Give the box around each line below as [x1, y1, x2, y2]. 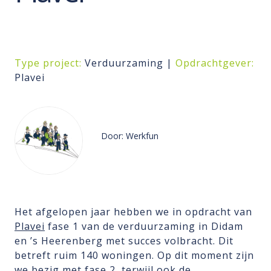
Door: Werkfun [101, 130, 159, 142]
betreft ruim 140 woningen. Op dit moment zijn [15, 249, 254, 263]
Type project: [15, 56, 82, 70]
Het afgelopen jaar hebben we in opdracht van [15, 205, 252, 219]
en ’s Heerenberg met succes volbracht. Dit [15, 234, 233, 248]
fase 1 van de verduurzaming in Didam [45, 220, 243, 233]
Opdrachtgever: [175, 56, 254, 70]
